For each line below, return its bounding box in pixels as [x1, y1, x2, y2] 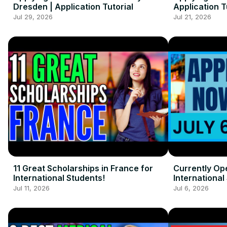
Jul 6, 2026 [173, 183, 209, 192]
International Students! [13, 172, 105, 183]
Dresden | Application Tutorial [13, 1, 133, 12]
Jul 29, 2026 [13, 12, 53, 21]
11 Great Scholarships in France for [13, 163, 153, 173]
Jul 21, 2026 [173, 12, 211, 21]
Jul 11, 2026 [13, 183, 50, 192]
